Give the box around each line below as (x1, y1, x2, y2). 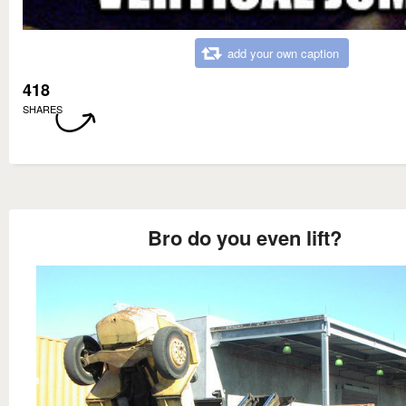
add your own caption (227, 44, 339, 63)
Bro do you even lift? (148, 223, 342, 253)
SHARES (23, 101, 63, 117)
